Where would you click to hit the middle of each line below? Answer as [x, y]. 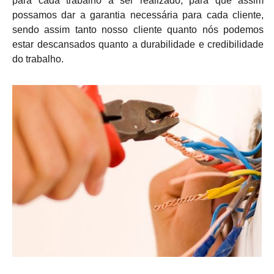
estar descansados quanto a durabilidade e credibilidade [138, 45]
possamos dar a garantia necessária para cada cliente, [138, 15]
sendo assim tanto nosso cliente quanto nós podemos [138, 30]
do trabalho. [38, 59]
